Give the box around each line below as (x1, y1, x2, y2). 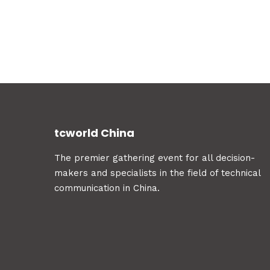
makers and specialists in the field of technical (54, 168, 260, 178)
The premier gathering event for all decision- (54, 152, 255, 163)
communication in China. (54, 183, 160, 193)
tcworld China (54, 125, 134, 140)
